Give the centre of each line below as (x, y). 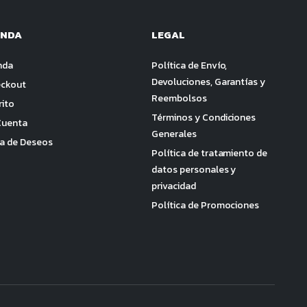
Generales (174, 134)
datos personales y (194, 169)
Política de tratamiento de (210, 153)
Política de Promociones (206, 205)
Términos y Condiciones (204, 117)
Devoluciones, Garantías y (209, 82)
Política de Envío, (189, 65)
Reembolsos (179, 98)
